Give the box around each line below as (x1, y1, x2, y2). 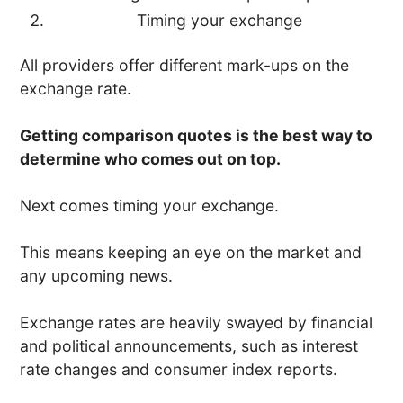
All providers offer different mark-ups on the (20, 56, 350, 76)
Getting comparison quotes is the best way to (20, 126, 373, 146)
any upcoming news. (20, 266, 174, 286)
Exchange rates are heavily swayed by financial (20, 313, 373, 333)
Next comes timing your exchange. (20, 196, 280, 216)
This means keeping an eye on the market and (20, 243, 363, 263)
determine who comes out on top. (20, 149, 282, 169)
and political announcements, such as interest (20, 336, 359, 356)
